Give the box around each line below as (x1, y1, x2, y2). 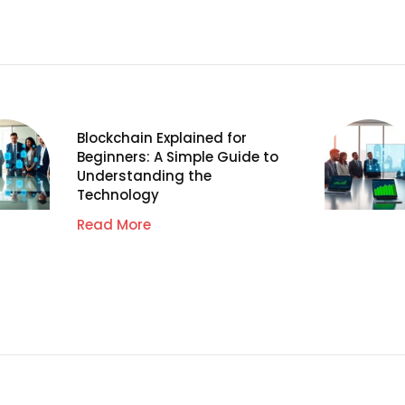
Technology (77, 184, 160, 204)
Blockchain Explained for (77, 127, 248, 147)
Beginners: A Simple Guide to (77, 146, 279, 166)
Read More (77, 214, 152, 234)
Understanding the (77, 165, 212, 185)
